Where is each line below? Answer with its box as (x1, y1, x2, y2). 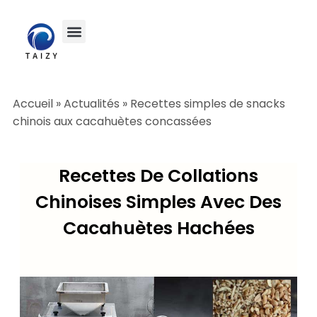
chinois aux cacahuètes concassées (13, 113, 212, 129)
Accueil (13, 96, 53, 112)
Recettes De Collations (59, 163, 258, 188)
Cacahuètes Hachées (62, 216, 255, 241)
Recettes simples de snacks (130, 96, 285, 112)
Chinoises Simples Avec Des (35, 190, 282, 214)
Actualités (64, 96, 120, 112)
